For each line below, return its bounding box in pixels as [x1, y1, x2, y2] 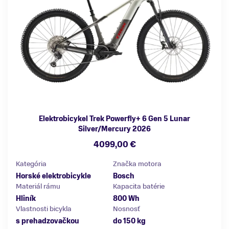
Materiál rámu [16, 181, 60, 192]
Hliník [16, 194, 36, 204]
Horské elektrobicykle [16, 171, 91, 181]
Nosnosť [113, 204, 140, 214]
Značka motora [113, 159, 162, 169]
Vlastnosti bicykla [16, 204, 72, 214]
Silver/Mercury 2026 [78, 124, 151, 134]
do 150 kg [113, 216, 146, 226]
